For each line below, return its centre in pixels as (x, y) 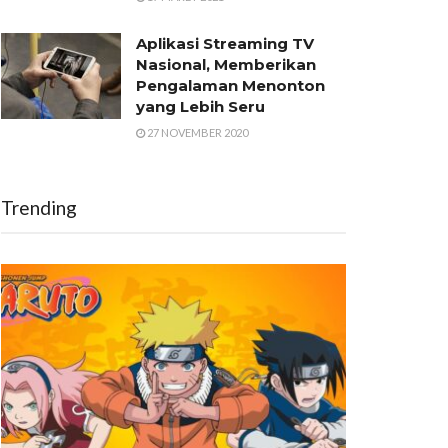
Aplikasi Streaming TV (225, 43)
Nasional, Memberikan (226, 64)
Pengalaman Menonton (230, 85)
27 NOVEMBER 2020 (196, 132)
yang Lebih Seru (200, 106)
